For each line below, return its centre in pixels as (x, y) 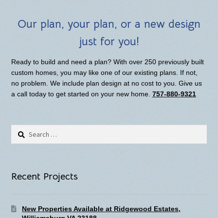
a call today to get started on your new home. (82, 94)
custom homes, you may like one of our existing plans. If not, (104, 73)
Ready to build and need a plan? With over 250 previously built (107, 62)
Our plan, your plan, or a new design (109, 24)
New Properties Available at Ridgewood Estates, (101, 209)
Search (21, 130)
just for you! (109, 42)
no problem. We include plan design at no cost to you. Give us (106, 83)
